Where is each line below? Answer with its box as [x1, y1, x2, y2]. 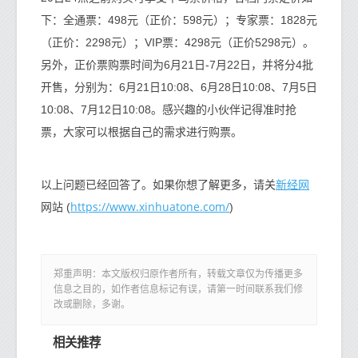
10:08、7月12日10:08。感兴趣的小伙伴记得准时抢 [41, 103, 296, 116]
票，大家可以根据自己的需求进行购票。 [41, 125, 242, 138]
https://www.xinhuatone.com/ [70, 199, 229, 214]
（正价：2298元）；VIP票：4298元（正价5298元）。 [41, 36, 314, 49]
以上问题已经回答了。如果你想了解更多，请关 [41, 178, 276, 191]
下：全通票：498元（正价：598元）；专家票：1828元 [41, 14, 317, 26]
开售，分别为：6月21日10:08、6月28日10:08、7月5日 [41, 81, 317, 93]
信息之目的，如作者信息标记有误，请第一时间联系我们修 [54, 284, 303, 295]
